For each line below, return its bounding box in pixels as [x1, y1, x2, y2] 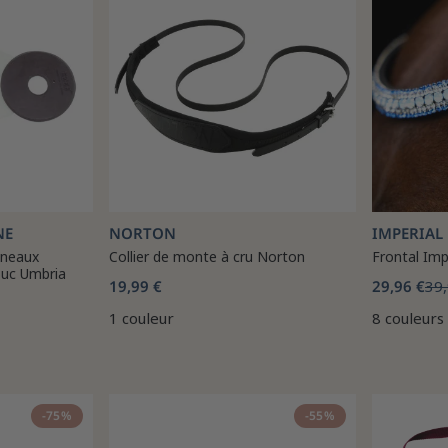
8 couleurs [372, 308, 444, 328]
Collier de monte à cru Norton [109, 247, 305, 266]
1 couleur [109, 308, 174, 328]
